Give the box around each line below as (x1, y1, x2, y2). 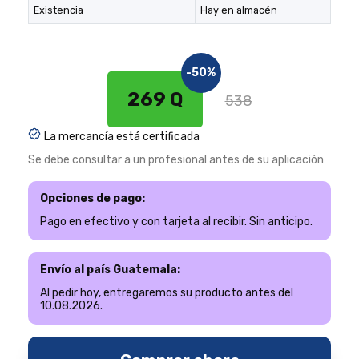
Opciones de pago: (40, 191, 145, 205)
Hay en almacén (200, 3, 278, 16)
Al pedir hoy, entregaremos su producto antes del (40, 285, 293, 300)
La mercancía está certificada (44, 129, 200, 143)
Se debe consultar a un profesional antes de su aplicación (28, 152, 324, 167)
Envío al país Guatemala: (40, 262, 180, 276)
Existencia (34, 3, 84, 16)
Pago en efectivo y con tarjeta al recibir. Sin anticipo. (40, 214, 313, 228)
